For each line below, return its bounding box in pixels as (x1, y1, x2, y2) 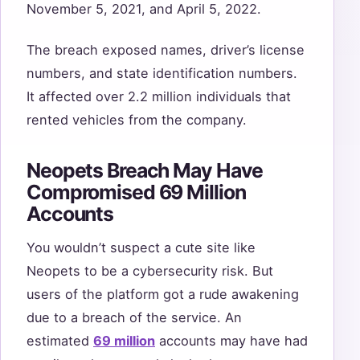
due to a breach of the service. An (27, 309, 242, 325)
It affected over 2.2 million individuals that (27, 88, 291, 104)
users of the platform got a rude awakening (27, 285, 299, 302)
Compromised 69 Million (27, 180, 246, 205)
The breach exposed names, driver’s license (27, 41, 305, 58)
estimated (27, 332, 93, 349)
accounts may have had (155, 332, 308, 349)
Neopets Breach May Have (27, 158, 264, 183)
